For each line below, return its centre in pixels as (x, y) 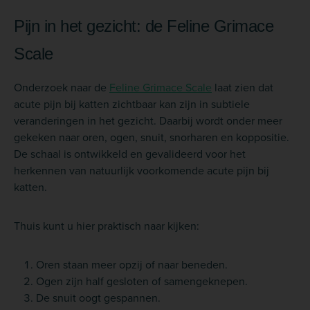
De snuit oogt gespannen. (98, 297)
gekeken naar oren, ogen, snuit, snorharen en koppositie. (152, 137)
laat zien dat (243, 87)
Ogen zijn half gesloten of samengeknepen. (142, 281)
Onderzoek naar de (62, 87)
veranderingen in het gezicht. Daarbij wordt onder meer (148, 120)
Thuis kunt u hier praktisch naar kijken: (107, 225)
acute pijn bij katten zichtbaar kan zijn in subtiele (132, 103)
